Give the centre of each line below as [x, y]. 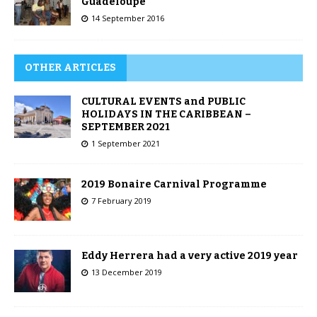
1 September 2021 [126, 143]
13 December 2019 [127, 272]
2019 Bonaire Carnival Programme [174, 184]
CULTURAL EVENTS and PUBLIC [163, 101]
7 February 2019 [121, 200]
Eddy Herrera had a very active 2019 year [190, 255]
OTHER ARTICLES [70, 67]
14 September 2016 [128, 18]
